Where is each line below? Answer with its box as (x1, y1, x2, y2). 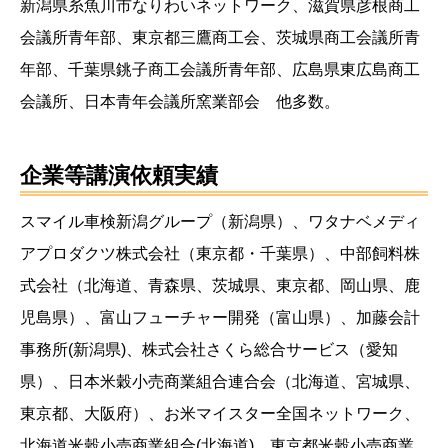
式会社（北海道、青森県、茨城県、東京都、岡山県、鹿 (20, 277, 420, 295)
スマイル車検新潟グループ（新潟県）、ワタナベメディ (20, 213, 420, 231)
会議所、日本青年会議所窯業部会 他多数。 (20, 93, 340, 111)
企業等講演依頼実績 (20, 163, 218, 189)
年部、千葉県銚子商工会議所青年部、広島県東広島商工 (20, 61, 420, 79)
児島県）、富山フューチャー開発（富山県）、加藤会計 (20, 309, 420, 327)
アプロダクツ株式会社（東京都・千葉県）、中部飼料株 (20, 245, 420, 263)
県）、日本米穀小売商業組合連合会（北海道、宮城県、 (20, 373, 420, 391)
